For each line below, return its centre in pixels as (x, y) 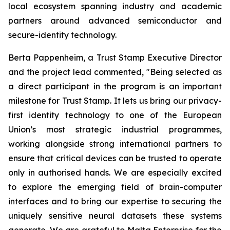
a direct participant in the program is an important (115, 86)
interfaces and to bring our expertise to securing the (115, 201)
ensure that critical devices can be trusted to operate (115, 158)
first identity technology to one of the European (115, 115)
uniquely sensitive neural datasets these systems (115, 215)
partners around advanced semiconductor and (115, 20)
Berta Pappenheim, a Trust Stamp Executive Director (115, 57)
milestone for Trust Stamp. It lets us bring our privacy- (115, 100)
